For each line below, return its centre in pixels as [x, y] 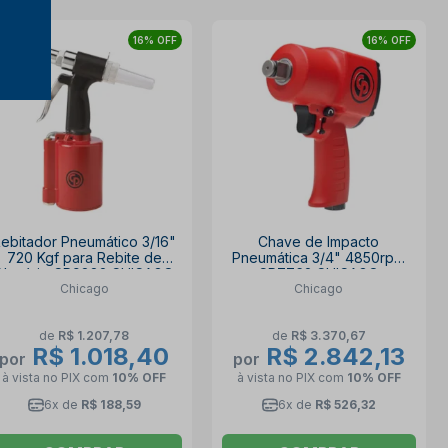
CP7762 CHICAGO [319, 274]
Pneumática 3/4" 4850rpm [319, 258]
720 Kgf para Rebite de [84, 258]
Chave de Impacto [319, 242]
